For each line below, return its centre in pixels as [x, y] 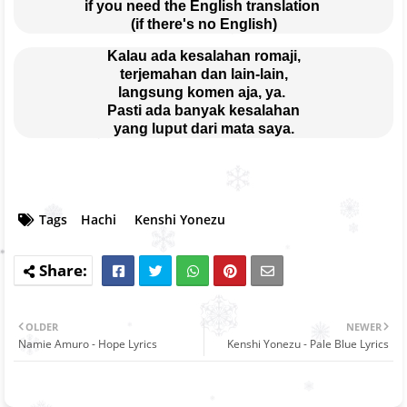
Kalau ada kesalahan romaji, [203, 55]
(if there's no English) [203, 24]
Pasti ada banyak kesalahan [203, 110]
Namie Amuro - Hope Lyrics [88, 343]
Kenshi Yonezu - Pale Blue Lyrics [308, 343]
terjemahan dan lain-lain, [203, 74]
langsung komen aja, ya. [203, 92]
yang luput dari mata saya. [203, 128]
